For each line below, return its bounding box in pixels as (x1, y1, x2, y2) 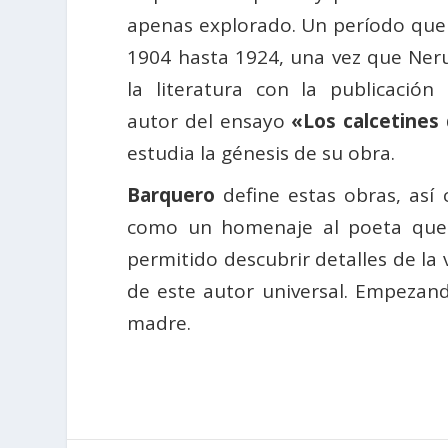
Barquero (127, 182, 216, 209)
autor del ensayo (127, 108, 292, 135)
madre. (127, 310, 192, 337)
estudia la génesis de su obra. (127, 140, 396, 167)
